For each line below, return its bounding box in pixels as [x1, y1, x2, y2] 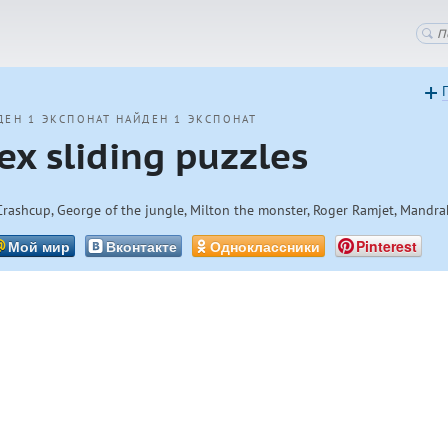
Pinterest [356, 236, 418, 257]
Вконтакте [106, 236, 178, 257]
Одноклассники [210, 236, 321, 257]
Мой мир [8, 236, 71, 257]
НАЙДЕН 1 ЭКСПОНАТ [115, 112, 258, 126]
